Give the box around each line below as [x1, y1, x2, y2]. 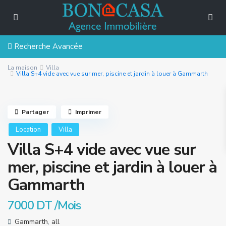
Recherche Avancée [12, 41, 83, 51]
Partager [22, 108, 49, 116]
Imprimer [75, 108, 101, 116]
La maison [8, 64, 37, 72]
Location [16, 125, 41, 134]
